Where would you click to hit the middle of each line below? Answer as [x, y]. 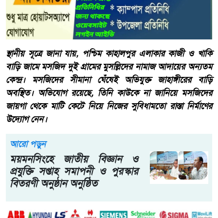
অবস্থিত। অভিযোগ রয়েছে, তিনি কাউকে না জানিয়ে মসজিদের [109, 93]
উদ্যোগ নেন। [27, 119]
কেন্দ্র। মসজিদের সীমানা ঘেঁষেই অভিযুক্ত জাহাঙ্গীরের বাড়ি [109, 80]
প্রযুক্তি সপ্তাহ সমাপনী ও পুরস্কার [74, 171]
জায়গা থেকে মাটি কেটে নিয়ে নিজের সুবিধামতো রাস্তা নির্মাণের [109, 106]
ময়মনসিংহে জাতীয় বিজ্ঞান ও [74, 159]
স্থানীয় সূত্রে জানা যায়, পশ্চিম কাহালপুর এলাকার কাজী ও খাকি [109, 53]
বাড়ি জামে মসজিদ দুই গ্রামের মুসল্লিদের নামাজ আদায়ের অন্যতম [109, 66]
